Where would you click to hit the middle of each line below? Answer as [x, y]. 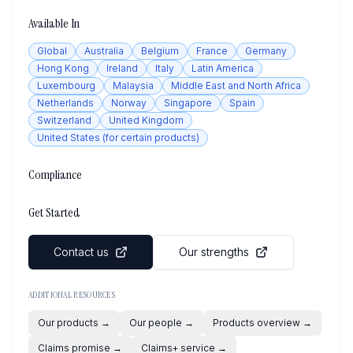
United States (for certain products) [118, 137]
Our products [68, 323]
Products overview [256, 323]
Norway [129, 103]
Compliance [55, 175]
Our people [156, 323]
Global [52, 51]
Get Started [54, 212]
